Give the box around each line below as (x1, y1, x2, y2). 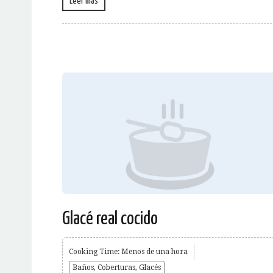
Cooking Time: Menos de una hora (69, 247, 188, 256)
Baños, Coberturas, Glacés (73, 263, 161, 272)
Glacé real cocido (62, 209, 158, 228)
